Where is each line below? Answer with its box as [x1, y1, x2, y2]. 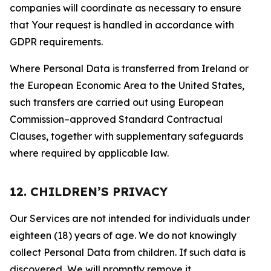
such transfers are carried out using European [10, 96, 224, 108]
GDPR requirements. [10, 36, 103, 48]
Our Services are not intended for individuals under [10, 212, 250, 224]
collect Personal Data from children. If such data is [10, 246, 246, 258]
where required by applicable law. [10, 147, 169, 159]
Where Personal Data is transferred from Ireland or [10, 62, 249, 74]
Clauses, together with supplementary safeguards [10, 130, 243, 142]
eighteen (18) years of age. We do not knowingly [10, 229, 237, 241]
